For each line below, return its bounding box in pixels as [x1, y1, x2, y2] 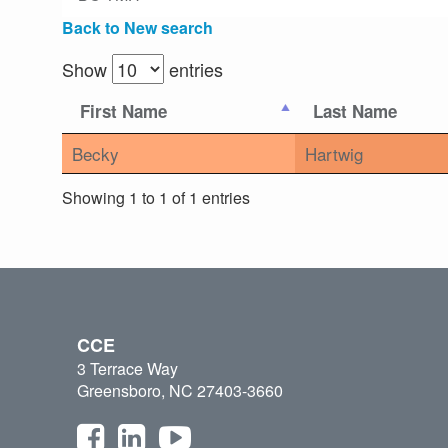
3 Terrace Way [77, 357, 178, 381]
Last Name [313, 99, 397, 124]
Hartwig [305, 141, 363, 167]
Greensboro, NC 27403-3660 [77, 379, 283, 403]
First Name [80, 99, 167, 124]
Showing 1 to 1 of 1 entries [62, 185, 250, 209]
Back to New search [62, 16, 213, 40]
